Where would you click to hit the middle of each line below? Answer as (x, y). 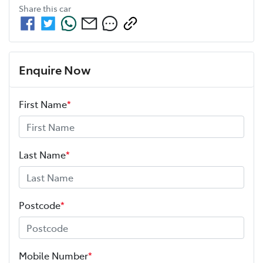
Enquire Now (55, 69)
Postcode (40, 205)
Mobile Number (53, 255)
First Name (43, 104)
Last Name (42, 154)
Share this (39, 8)
